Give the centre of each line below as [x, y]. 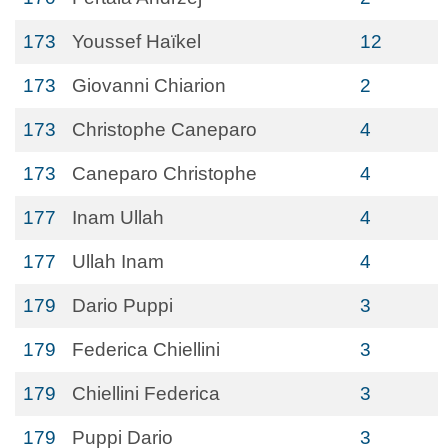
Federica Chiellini [146, 349]
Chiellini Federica [146, 393]
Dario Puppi [122, 305]
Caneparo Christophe [164, 173]
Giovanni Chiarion [149, 85]
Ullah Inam [118, 261]
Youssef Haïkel [136, 41]
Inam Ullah [118, 217]
